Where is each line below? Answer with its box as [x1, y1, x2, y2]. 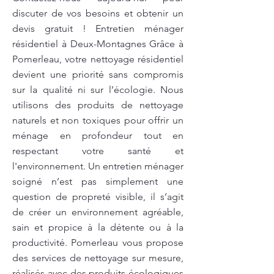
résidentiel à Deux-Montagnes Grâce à [12, 38, 183, 50]
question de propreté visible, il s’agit [12, 191, 183, 202]
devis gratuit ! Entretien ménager [12, 23, 183, 34]
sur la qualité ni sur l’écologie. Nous [12, 84, 183, 95]
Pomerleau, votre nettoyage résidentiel [12, 53, 183, 65]
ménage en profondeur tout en [12, 130, 183, 141]
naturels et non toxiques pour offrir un [12, 114, 183, 126]
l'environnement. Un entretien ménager [12, 160, 183, 172]
